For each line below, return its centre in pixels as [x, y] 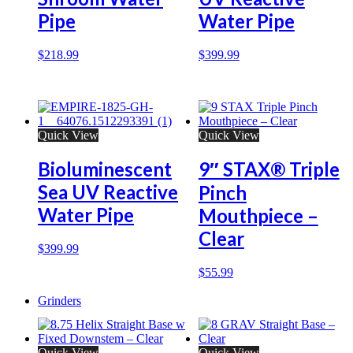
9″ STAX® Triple [269, 169]
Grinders [59, 301]
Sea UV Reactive [108, 192]
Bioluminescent [105, 169]
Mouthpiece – [258, 216]
